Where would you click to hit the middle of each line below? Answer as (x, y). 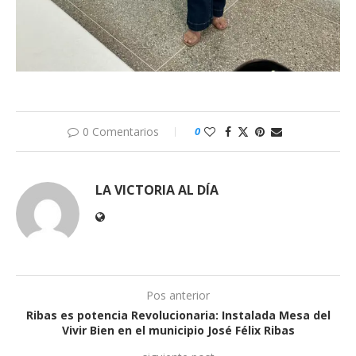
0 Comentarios (121, 131)
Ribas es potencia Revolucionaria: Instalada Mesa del (178, 315)
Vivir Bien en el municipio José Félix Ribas (178, 330)
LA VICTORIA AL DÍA (157, 190)
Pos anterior (178, 295)
